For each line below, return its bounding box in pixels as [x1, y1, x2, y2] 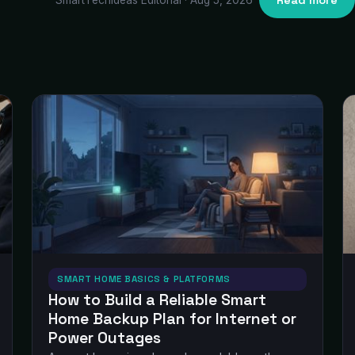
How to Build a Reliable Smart [48, 290, 266, 310]
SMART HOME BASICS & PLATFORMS [57, 273, 231, 284]
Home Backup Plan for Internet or [48, 309, 296, 329]
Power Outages [48, 328, 161, 348]
